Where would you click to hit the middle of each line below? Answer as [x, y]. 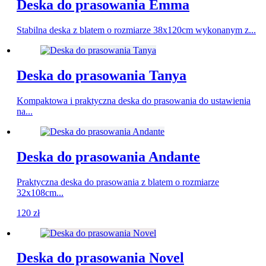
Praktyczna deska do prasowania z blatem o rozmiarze [118, 182]
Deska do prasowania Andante [108, 156]
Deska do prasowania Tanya [102, 75]
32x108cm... [40, 192]
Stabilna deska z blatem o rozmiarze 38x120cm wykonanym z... [136, 30]
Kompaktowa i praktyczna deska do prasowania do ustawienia [134, 100]
